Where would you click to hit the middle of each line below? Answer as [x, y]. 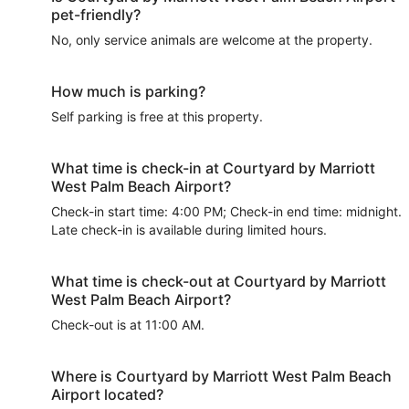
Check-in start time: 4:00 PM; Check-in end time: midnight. [226, 212]
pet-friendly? [96, 15]
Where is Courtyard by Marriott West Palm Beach [221, 377]
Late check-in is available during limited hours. [189, 230]
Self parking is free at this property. [157, 117]
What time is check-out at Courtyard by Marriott [219, 282]
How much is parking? [128, 92]
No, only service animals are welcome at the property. [212, 40]
